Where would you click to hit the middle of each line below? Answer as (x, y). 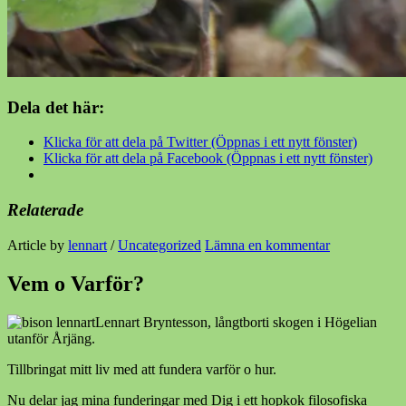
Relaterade (45, 209)
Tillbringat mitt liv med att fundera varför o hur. (142, 369)
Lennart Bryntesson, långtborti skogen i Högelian (236, 322)
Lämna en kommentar (267, 245)
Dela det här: (56, 107)
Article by (38, 245)
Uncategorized (159, 245)
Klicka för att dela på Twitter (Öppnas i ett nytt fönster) (200, 142)
